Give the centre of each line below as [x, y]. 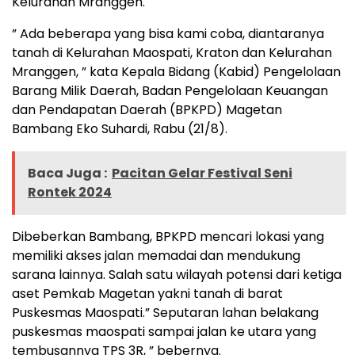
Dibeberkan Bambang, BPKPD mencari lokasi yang [168, 236]
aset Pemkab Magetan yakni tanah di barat [147, 293]
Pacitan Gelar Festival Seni [202, 173]
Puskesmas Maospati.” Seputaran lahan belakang [165, 312]
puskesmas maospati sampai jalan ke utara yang [164, 331]
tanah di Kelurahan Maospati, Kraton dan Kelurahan [172, 52]
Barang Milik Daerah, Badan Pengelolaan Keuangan [170, 90]
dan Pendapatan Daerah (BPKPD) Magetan [147, 109]
